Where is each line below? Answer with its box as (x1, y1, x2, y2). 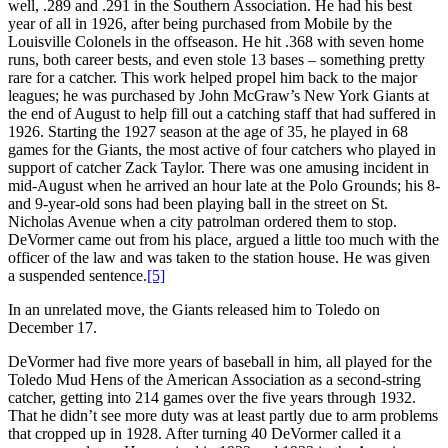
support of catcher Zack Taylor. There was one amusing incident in (8, 158, 429, 176)
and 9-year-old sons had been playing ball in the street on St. (8, 194, 388, 212)
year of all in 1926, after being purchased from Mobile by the (8, 14, 392, 32)
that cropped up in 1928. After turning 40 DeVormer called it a (8, 424, 401, 442)
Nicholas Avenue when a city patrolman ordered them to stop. (8, 212, 397, 230)
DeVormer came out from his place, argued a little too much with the (8, 230, 439, 248)
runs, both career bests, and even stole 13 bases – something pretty (8, 50, 425, 68)
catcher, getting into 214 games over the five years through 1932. (8, 388, 416, 406)
